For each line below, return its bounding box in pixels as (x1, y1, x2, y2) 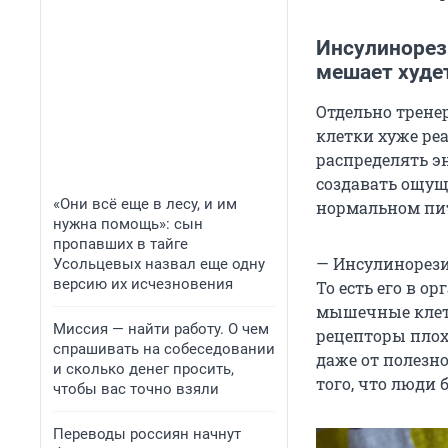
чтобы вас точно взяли (53, 380, 219, 398)
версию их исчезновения (53, 275, 233, 293)
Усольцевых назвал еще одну (53, 255, 265, 273)
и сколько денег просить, (53, 360, 234, 378)
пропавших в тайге (53, 235, 188, 253)
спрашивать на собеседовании (53, 340, 275, 358)
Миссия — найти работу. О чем (53, 320, 269, 338)
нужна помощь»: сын (53, 215, 203, 233)
